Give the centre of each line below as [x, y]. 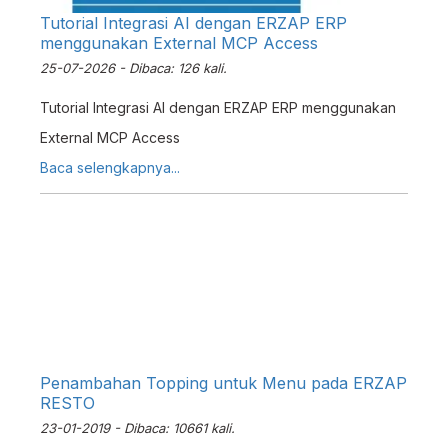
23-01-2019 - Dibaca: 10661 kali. [137, 428]
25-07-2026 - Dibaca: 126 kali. [133, 68]
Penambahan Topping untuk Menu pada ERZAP [223, 383]
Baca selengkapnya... [110, 167]
